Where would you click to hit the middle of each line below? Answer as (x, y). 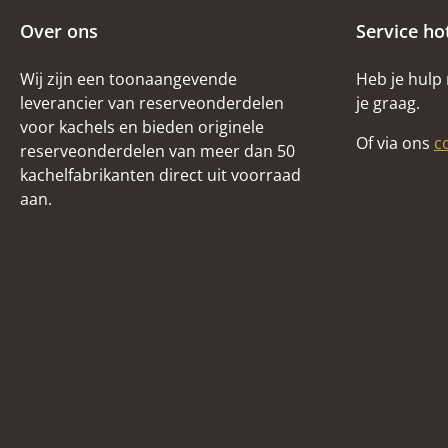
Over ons (59, 31)
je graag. (388, 103)
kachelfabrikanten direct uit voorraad (160, 175)
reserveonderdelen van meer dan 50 (157, 151)
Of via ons (395, 143)
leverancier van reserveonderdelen (152, 103)
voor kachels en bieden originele (142, 127)
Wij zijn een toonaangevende (128, 79)
